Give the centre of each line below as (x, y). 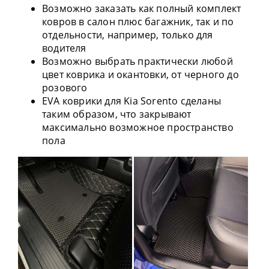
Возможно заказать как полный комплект (142, 9)
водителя (64, 48)
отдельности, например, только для (128, 35)
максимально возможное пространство (138, 128)
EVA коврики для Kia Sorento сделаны (131, 101)
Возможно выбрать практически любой (138, 62)
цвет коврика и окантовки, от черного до (141, 75)
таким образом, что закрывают (117, 114)
